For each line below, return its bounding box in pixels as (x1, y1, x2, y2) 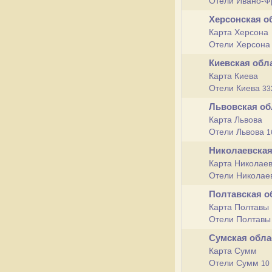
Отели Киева (209, 83, 262, 93)
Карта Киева (209, 71, 258, 81)
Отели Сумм (209, 258, 261, 268)
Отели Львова (209, 127, 267, 137)
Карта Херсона (209, 27, 268, 37)
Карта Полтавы (209, 202, 269, 212)
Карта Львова (209, 115, 262, 124)
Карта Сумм (209, 246, 257, 256)
